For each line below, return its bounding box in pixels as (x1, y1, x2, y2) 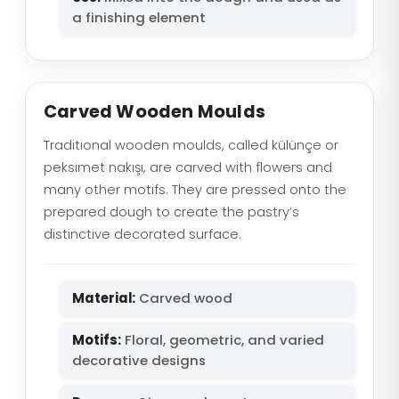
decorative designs (72, 351, 206, 370)
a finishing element (72, 8, 206, 27)
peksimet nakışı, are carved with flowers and (44, 159, 332, 176)
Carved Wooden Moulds (44, 100, 265, 124)
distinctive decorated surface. (44, 225, 241, 243)
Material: (72, 289, 135, 307)
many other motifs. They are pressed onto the (44, 181, 346, 199)
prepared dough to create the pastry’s (44, 203, 299, 221)
